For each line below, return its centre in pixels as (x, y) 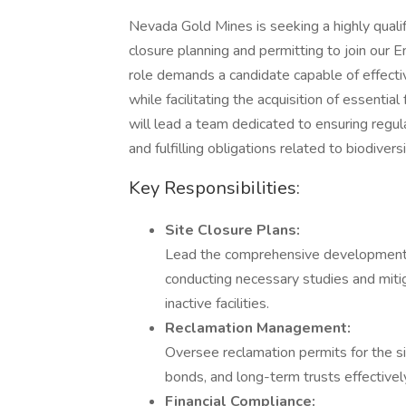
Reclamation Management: (258, 328)
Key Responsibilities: (214, 188)
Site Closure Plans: (232, 230)
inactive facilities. (217, 304)
